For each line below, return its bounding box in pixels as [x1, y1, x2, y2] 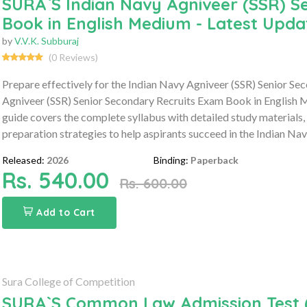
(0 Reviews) [48, 51, 98, 63]
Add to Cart [36, 206, 95, 219]
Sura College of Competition [1, 274, 135, 288]
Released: [1, 153, 45, 166]
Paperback [191, 153, 239, 166]
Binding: [153, 153, 189, 166]
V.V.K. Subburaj [14, 34, 79, 47]
